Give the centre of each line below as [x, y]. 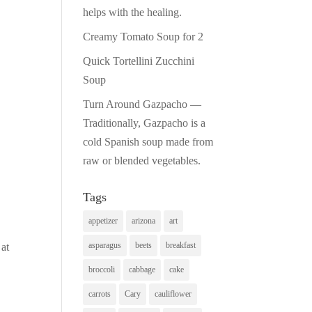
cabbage [142, 269]
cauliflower [173, 294]
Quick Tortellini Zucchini [139, 61]
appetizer [103, 220]
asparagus [105, 245]
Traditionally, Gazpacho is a [145, 123]
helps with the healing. [133, 12]
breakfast [181, 245]
